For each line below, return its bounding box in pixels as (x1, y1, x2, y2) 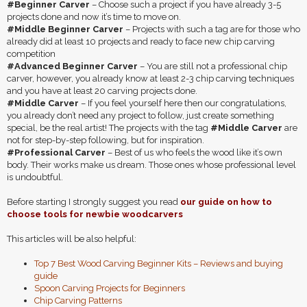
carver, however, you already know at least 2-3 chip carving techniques (7, 73, 294, 84)
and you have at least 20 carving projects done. (7, 86, 197, 96)
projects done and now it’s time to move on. (7, 12, 181, 22)
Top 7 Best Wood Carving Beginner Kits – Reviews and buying (34, 258, 283, 269)
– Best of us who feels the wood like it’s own (108, 147, 282, 158)
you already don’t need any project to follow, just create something (7, 110, 274, 121)
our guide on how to (180, 197, 272, 207)
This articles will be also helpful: (7, 234, 136, 244)
